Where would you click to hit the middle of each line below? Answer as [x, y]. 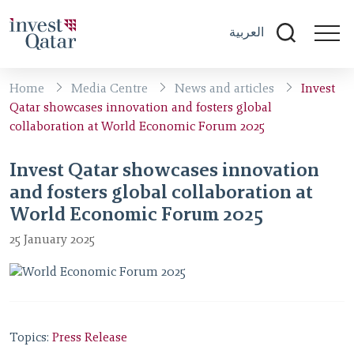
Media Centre [109, 90]
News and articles [224, 90]
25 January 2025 [52, 241]
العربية [247, 32]
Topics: [31, 339]
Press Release [90, 339]
